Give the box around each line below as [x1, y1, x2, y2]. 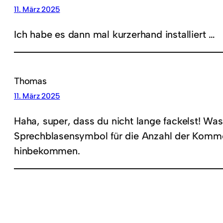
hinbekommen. [14, 145, 80, 157]
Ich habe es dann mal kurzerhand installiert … [14, 28, 215, 41]
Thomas [14, 75, 47, 87]
